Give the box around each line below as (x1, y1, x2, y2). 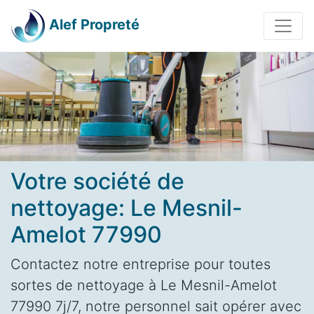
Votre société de (11, 167, 184, 195)
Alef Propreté (49, 16, 139, 34)
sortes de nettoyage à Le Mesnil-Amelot (11, 276, 277, 294)
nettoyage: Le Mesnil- (11, 193, 243, 221)
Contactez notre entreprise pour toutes (11, 255, 271, 273)
